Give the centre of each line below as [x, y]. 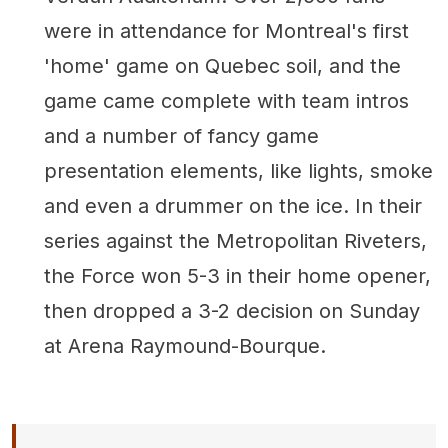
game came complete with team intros [226, 100]
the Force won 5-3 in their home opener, [237, 275]
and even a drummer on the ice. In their [233, 205]
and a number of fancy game [181, 135]
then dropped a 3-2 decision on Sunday [232, 310]
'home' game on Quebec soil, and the [222, 65]
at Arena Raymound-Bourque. [185, 345]
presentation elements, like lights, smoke [238, 170]
